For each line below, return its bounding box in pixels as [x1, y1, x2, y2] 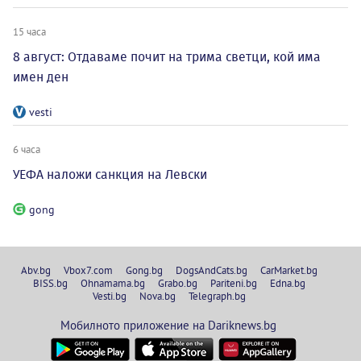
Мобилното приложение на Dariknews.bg [60, 317, 276, 333]
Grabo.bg [158, 276, 197, 289]
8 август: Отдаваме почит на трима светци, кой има [13, 48, 321, 64]
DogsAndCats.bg [176, 263, 247, 276]
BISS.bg [33, 276, 68, 289]
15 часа [13, 24, 46, 38]
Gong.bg [126, 263, 163, 276]
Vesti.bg [93, 288, 127, 302]
